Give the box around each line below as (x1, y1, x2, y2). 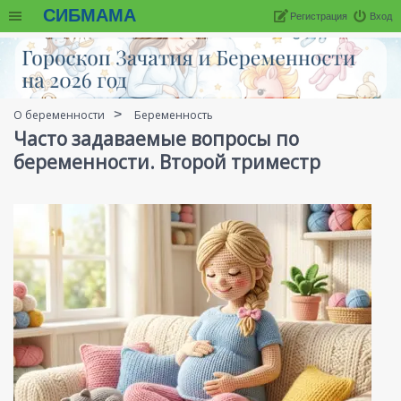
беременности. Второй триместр (13, 149, 320, 175)
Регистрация (290, 11, 347, 21)
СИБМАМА (43, 5, 136, 25)
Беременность (134, 107, 213, 124)
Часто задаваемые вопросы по (13, 126, 299, 152)
